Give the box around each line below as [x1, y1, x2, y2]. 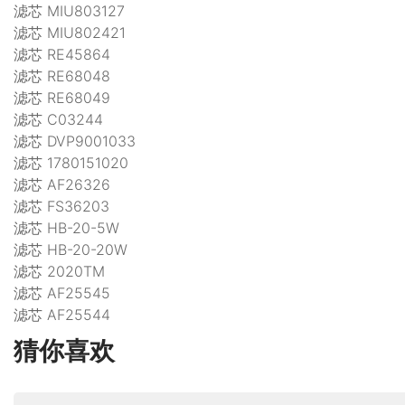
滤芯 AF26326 [14, 174, 110, 193]
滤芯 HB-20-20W [14, 240, 127, 259]
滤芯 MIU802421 [14, 23, 126, 42]
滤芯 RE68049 [14, 88, 110, 107]
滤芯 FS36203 [14, 196, 109, 215]
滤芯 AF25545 [14, 283, 110, 302]
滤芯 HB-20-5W [14, 218, 119, 237]
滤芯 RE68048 [14, 66, 110, 85]
